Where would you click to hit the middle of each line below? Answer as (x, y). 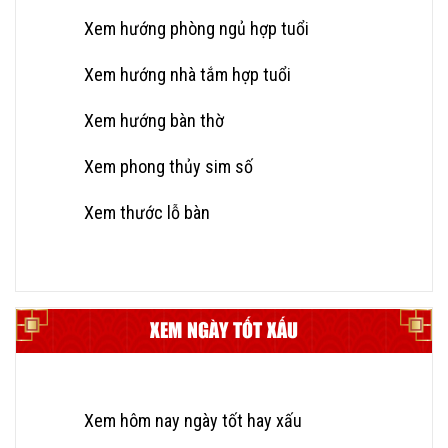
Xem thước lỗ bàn (147, 212)
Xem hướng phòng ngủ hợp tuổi (196, 28)
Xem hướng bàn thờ (154, 120)
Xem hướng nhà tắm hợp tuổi (187, 74)
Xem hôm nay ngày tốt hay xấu (193, 420)
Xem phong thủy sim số (168, 166)
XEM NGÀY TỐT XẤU (224, 330)
